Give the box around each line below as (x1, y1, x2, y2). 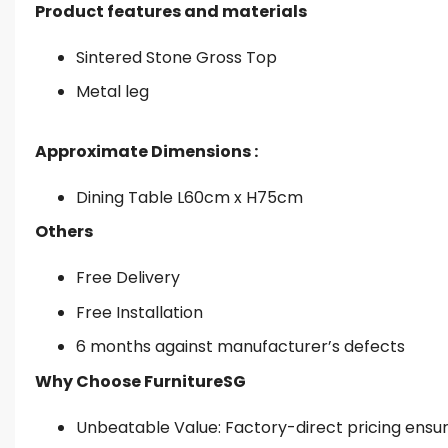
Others (35, 220, 93, 244)
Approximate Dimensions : (35, 139, 261, 163)
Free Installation (75, 300, 203, 324)
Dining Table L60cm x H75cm (75, 185, 303, 209)
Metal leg (75, 80, 149, 104)
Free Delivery (75, 265, 180, 289)
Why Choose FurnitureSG (35, 369, 246, 393)
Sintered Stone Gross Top (75, 45, 277, 69)
